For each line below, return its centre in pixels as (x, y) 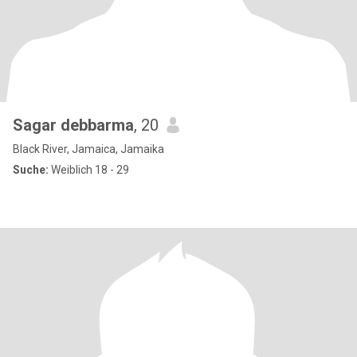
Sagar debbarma (73, 125)
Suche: (31, 170)
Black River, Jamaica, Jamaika (88, 149)
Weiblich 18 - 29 (89, 170)
